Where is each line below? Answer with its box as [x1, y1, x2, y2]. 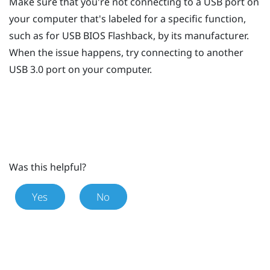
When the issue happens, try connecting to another [9, 45, 243, 59]
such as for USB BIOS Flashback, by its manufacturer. [9, 28, 249, 42]
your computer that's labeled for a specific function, [9, 11, 246, 25]
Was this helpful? [9, 160, 86, 174]
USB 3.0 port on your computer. [9, 62, 152, 76]
